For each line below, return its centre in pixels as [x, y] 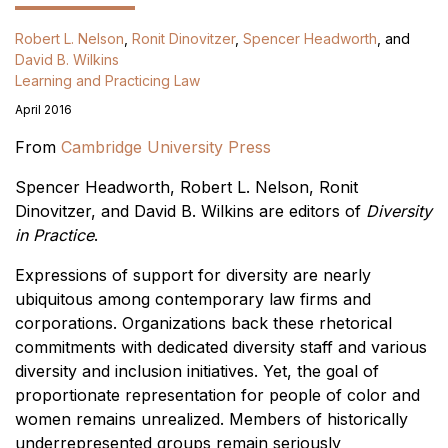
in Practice [54, 235]
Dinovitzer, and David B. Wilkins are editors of [190, 211]
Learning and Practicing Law [107, 80]
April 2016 [43, 109]
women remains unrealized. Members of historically [211, 419]
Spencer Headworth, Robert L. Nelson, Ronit [186, 187]
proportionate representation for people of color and [217, 395]
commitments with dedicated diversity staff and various [221, 347]
